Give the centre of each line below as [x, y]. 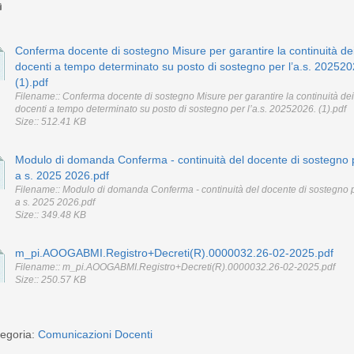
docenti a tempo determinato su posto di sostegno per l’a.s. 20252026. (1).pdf [181, 109]
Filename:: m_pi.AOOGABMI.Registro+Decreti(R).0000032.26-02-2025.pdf [175, 267]
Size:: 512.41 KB [51, 121]
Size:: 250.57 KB [51, 279]
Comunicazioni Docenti [95, 335]
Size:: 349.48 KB [51, 215]
